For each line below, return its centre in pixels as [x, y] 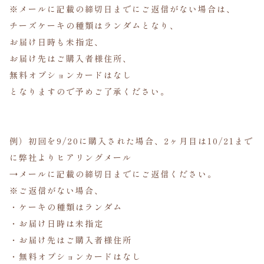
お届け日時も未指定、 [57, 42]
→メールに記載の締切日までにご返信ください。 [113, 174]
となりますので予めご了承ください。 [90, 92]
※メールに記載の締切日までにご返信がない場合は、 [123, 9]
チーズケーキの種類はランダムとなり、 [94, 26]
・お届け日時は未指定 [57, 224]
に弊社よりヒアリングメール [71, 158]
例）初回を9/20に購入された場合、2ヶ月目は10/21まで [131, 141]
